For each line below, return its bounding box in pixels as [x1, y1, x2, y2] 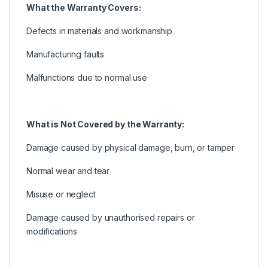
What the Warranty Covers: [26, 2, 141, 13]
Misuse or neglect [26, 189, 96, 200]
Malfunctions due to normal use [26, 72, 147, 83]
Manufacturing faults [26, 49, 105, 60]
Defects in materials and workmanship [26, 26, 172, 36]
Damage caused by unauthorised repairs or [26, 212, 195, 223]
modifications [26, 226, 78, 237]
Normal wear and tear [26, 166, 110, 176]
